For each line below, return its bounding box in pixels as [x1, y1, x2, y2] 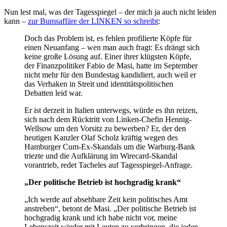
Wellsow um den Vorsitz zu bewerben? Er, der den [24, 124, 186, 133]
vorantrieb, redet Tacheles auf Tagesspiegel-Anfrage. [24, 161, 193, 170]
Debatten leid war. [24, 89, 83, 98]
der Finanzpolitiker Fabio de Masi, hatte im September [24, 61, 198, 70]
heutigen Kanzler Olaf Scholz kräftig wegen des [24, 133, 178, 142]
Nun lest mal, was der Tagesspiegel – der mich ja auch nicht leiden [4, 8, 216, 17]
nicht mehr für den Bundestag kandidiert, [24, 70, 157, 80]
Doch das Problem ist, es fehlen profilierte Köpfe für [24, 34, 192, 43]
